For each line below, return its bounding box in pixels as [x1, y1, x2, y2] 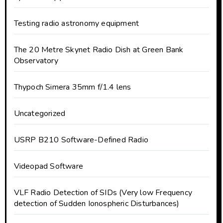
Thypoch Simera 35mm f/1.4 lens [13, 81, 131, 93]
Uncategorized [13, 108, 66, 119]
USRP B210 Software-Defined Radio [13, 134, 148, 145]
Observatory [13, 55, 58, 66]
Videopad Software [13, 160, 83, 172]
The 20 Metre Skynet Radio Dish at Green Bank [13, 44, 184, 55]
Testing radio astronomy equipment [13, 17, 139, 29]
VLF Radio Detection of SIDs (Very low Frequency [13, 187, 192, 198]
